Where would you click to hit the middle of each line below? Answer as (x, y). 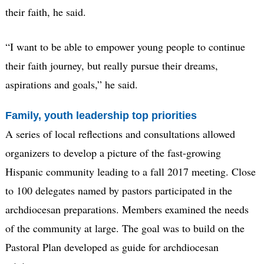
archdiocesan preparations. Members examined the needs (127, 209)
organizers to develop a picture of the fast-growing (113, 153)
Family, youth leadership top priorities (101, 115)
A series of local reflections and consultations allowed (120, 134)
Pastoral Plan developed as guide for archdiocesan (112, 247)
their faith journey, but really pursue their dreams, (111, 65)
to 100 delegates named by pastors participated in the (118, 191)
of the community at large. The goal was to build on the (125, 228)
